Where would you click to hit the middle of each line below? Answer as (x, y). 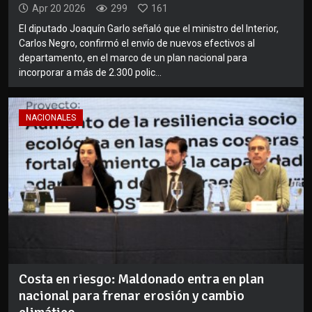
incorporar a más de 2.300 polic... (90, 73)
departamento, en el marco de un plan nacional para (133, 58)
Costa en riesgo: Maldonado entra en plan (141, 279)
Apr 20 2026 (59, 9)
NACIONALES (51, 118)
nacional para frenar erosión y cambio (132, 295)
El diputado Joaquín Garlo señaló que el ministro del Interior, (149, 29)
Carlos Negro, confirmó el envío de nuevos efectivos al (137, 44)
